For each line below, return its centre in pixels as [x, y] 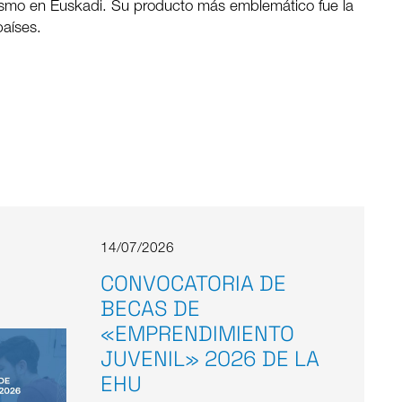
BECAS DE [150, 309]
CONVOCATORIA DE [193, 284]
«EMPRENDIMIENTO [197, 334]
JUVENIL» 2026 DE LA [210, 359]
